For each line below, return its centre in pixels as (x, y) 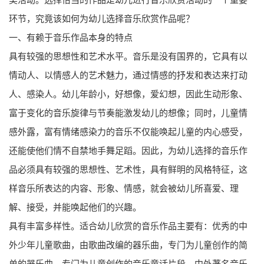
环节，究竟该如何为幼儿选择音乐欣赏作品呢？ (102, 19)
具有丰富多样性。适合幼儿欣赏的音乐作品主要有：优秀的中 (128, 226)
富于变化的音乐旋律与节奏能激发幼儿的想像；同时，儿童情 (128, 113)
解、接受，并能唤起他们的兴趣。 (75, 207)
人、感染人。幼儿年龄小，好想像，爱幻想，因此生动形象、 (128, 94)
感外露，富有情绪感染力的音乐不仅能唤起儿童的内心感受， (128, 132)
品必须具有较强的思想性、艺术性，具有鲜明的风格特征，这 (128, 169)
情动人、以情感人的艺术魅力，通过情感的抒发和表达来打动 (128, 75)
